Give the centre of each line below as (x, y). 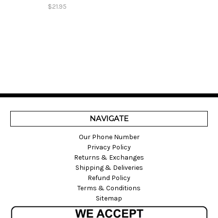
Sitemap (109, 198)
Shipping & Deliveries (109, 168)
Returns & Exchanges (109, 157)
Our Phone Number (109, 137)
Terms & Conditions (109, 188)
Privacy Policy (109, 147)
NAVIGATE (109, 119)
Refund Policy (109, 178)
